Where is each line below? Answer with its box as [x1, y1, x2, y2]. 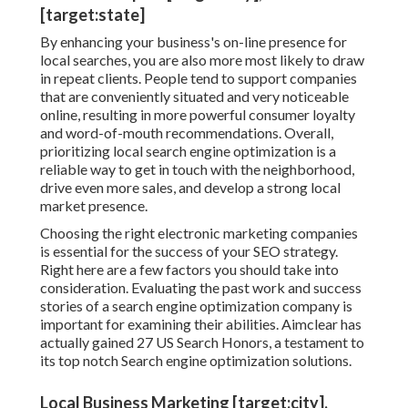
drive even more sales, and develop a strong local [40, 178, 341, 197]
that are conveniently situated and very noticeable [40, 87, 349, 106]
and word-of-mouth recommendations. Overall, [40, 124, 333, 142]
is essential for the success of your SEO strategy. [40, 242, 338, 260]
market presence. [40, 197, 148, 215]
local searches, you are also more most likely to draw [40, 51, 364, 69]
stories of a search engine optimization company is [40, 297, 352, 315]
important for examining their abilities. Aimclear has [40, 315, 362, 333]
